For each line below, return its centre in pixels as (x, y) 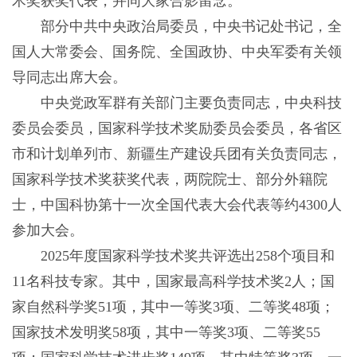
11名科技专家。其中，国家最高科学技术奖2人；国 (173, 282)
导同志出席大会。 (69, 78)
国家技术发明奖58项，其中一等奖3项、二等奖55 (166, 333)
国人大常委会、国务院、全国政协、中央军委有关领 (177, 52)
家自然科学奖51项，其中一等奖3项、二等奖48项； (173, 307)
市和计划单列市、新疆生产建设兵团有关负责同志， (177, 154)
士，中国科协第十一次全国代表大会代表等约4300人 (177, 205)
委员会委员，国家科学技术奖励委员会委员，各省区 (177, 129)
